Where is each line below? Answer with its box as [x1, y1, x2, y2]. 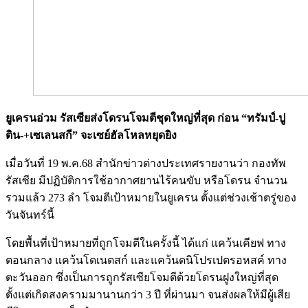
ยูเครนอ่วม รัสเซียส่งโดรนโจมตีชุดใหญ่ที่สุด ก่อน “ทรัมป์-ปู [5, 111, 285, 124]
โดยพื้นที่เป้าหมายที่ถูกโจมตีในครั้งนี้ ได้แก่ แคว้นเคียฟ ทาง [5, 236, 286, 249]
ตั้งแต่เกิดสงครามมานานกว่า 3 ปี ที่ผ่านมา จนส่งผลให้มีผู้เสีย [5, 288, 290, 300]
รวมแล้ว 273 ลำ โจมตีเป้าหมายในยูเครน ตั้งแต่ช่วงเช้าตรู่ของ [5, 191, 296, 203]
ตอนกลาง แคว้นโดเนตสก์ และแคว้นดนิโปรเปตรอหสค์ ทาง [5, 254, 287, 266]
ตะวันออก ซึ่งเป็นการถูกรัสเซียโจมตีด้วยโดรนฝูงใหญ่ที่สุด [5, 271, 278, 283]
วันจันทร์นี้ [5, 208, 54, 221]
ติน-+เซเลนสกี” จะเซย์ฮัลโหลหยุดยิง [5, 129, 177, 141]
